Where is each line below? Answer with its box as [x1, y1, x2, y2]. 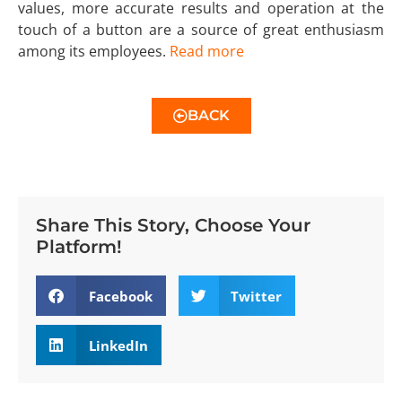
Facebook [88, 286, 153, 305]
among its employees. [18, 41, 170, 61]
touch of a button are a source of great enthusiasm [18, 20, 384, 39]
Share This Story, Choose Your [36, 214, 310, 236]
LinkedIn [88, 336, 148, 354]
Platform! [36, 236, 122, 258]
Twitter [231, 286, 282, 305]
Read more [170, 41, 244, 61]
